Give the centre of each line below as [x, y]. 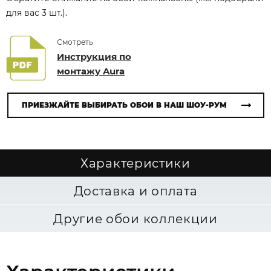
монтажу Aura [91, 71]
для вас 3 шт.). [37, 13]
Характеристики [135, 163]
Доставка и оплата [135, 191]
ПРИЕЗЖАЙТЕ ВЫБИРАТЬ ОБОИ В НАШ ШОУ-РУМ [124, 105]
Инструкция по [94, 57]
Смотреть [75, 42]
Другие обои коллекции [135, 219]
